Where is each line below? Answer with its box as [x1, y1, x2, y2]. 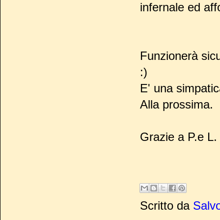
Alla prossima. [140, 98, 213, 111]
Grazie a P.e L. [140, 130, 217, 144]
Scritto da [140, 199, 193, 213]
